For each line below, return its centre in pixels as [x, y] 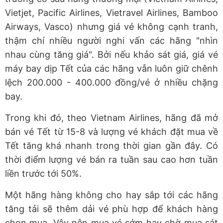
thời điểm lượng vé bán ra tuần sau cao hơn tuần [111, 160]
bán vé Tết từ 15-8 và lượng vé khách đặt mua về [111, 132]
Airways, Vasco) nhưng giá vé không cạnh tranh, [111, 27]
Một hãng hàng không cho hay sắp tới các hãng [111, 195]
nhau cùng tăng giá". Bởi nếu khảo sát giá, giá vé [111, 55]
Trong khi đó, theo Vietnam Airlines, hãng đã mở [111, 118]
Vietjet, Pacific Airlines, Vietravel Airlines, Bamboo [111, 13]
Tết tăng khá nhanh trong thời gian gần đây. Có [111, 146]
